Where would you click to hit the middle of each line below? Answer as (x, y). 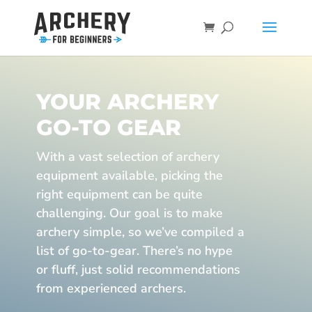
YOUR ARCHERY (127, 102)
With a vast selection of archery (127, 157)
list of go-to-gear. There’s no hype (134, 251)
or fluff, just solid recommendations (138, 270)
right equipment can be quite (119, 194)
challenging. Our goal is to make (129, 213)
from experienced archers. (111, 288)
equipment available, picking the (129, 175)
